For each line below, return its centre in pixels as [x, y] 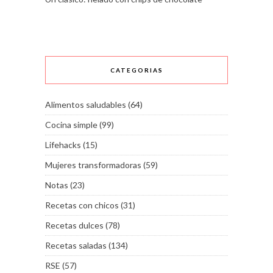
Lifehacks [63, 145]
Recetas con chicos [82, 205]
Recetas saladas [76, 246]
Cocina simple [71, 125]
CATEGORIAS [136, 70]
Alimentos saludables [86, 105]
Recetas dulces [74, 225]
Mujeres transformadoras [93, 165]
